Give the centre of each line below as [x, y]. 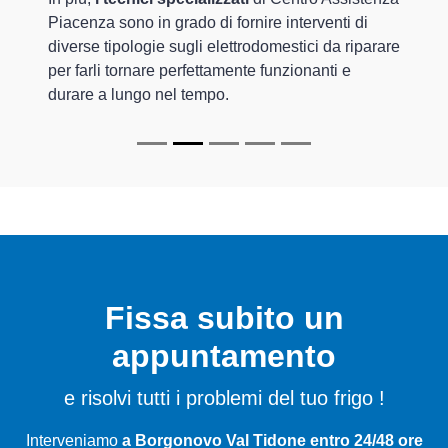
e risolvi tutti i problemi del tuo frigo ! [224, 398]
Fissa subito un [224, 318]
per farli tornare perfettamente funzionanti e [199, 71]
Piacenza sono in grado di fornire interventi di [208, 23]
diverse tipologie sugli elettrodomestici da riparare [224, 47]
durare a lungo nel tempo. [138, 95]
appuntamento [224, 356]
